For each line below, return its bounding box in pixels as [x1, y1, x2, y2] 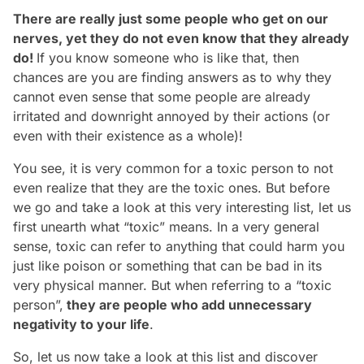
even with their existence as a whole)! [13, 128, 243, 145]
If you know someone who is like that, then [37, 50, 299, 67]
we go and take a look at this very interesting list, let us [13, 199, 351, 216]
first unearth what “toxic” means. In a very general [13, 219, 319, 236]
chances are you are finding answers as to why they [13, 69, 331, 86]
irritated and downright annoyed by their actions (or [13, 108, 330, 125]
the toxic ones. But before [171, 180, 330, 197]
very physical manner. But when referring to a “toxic [13, 277, 331, 294]
